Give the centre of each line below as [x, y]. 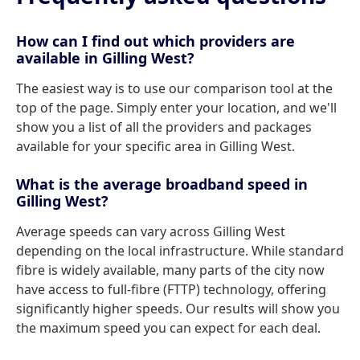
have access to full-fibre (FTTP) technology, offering [171, 289]
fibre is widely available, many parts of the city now [170, 270]
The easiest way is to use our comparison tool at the [174, 88]
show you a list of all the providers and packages [164, 127]
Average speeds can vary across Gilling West [151, 231]
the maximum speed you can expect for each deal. [168, 328]
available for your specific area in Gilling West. [155, 146]
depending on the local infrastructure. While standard [180, 251]
